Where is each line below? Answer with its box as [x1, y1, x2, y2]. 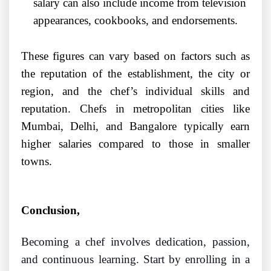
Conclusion [21, 204, 77, 217]
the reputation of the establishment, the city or [21, 67, 250, 80]
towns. [21, 155, 52, 168]
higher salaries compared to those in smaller [21, 137, 250, 151]
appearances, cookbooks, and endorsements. [33, 14, 238, 27]
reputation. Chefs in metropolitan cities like [21, 102, 250, 116]
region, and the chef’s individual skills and [21, 85, 250, 98]
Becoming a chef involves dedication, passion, [21, 235, 250, 249]
